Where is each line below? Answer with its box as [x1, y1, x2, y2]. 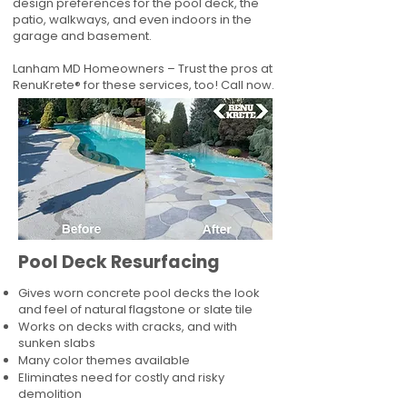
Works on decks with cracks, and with [18, 318, 237, 335]
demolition [18, 385, 82, 402]
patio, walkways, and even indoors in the [13, 11, 252, 28]
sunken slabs [18, 334, 95, 352]
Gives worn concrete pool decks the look [18, 284, 260, 302]
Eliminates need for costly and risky [18, 369, 224, 386]
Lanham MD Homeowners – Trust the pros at [13, 60, 273, 77]
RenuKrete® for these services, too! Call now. [13, 76, 274, 94]
